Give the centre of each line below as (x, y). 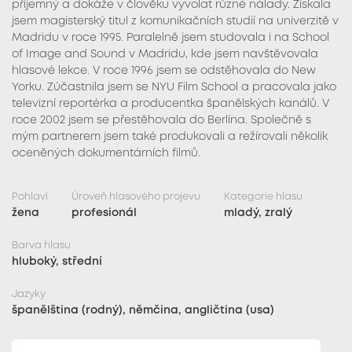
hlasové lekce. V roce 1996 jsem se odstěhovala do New (164, 71)
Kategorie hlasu (263, 197)
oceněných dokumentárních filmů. (106, 154)
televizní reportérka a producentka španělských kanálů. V (170, 104)
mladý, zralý (258, 213)
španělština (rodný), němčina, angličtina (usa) (143, 311)
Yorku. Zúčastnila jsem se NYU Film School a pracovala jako (174, 88)
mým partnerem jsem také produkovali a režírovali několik (170, 137)
